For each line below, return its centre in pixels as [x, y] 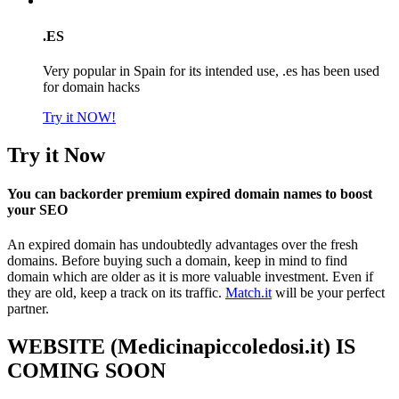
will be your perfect [328, 293]
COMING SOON [86, 371]
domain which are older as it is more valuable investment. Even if [190, 277]
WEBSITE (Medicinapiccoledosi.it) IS [181, 347]
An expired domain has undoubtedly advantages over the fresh [183, 245]
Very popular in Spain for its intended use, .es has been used [211, 70]
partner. [28, 309]
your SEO [37, 210]
